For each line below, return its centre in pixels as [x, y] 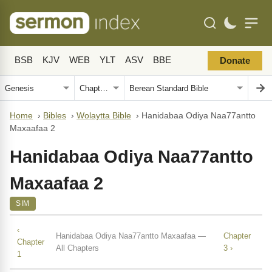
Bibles [55, 116]
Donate [235, 61]
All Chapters [78, 248]
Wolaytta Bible [104, 116]
